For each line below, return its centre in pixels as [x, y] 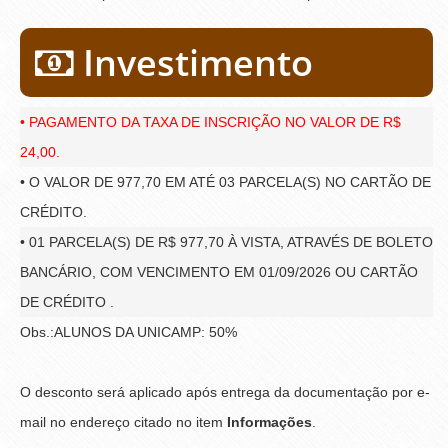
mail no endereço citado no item [123, 421]
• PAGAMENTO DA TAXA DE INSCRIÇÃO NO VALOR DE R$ [210, 121]
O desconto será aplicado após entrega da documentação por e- [225, 391]
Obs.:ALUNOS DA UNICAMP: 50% [128, 331]
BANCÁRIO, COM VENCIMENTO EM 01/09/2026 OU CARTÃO [219, 271]
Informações [269, 421]
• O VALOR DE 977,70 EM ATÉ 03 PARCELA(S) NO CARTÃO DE [225, 181]
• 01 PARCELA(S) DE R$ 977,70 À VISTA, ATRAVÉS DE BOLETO [226, 241]
